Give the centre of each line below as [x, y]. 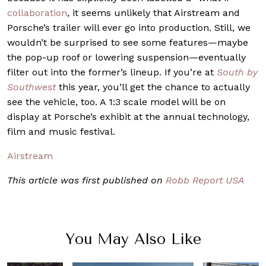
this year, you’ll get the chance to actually [153, 87]
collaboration [37, 12]
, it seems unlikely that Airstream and [153, 12]
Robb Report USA [205, 180]
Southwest [31, 87]
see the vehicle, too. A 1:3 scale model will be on [116, 102]
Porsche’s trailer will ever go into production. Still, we [129, 27]
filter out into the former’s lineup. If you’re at [112, 72]
